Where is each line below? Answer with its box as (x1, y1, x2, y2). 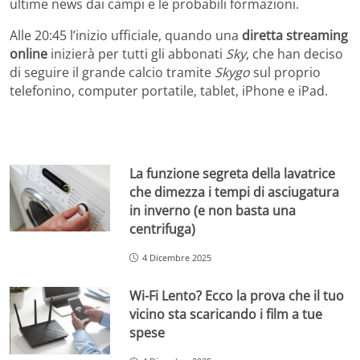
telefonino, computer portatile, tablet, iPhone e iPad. (10, 81, 328, 100)
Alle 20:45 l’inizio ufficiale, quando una (10, 26, 242, 44)
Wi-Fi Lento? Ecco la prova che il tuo (129, 287, 345, 305)
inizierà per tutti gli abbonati (47, 44, 226, 63)
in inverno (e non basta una (129, 201, 297, 219)
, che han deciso (246, 44, 343, 63)
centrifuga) (129, 219, 196, 238)
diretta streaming (242, 26, 348, 44)
